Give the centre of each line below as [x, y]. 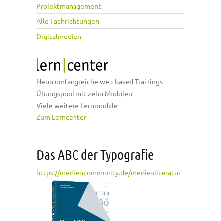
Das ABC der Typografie [95, 155]
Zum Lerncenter [61, 117]
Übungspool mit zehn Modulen [84, 93]
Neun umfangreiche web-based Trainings [100, 82]
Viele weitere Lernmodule [77, 105]
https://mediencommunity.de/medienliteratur [109, 172]
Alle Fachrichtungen [68, 21]
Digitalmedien [59, 36]
